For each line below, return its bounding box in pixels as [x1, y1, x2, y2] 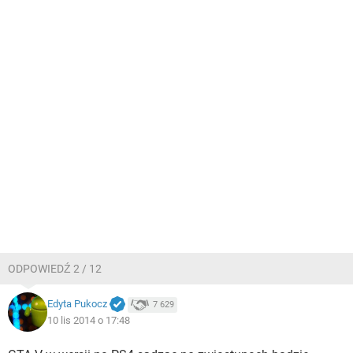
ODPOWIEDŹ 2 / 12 [8, 262, 102, 275]
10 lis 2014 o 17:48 [47, 314, 130, 326]
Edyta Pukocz [47, 298, 107, 310]
